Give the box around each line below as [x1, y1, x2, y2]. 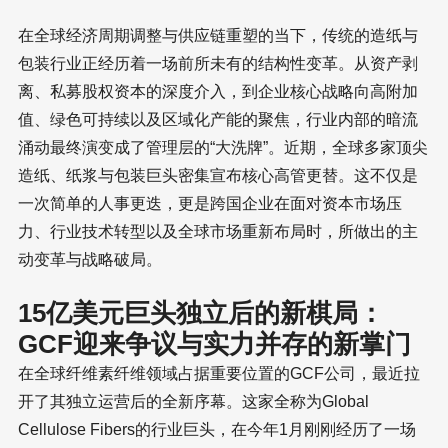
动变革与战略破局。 [18, 251, 162, 269]
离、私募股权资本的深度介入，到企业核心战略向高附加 [18, 83, 418, 101]
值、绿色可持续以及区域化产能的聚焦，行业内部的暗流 [18, 111, 418, 129]
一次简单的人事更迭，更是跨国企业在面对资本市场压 [18, 195, 402, 213]
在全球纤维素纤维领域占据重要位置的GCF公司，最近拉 [18, 365, 420, 383]
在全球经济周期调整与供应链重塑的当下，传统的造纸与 [18, 27, 418, 45]
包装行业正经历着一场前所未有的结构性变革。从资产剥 [18, 55, 418, 73]
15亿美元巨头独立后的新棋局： [18, 298, 384, 329]
